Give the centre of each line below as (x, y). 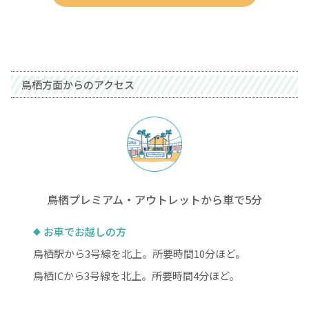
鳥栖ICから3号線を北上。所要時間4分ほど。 (136, 275)
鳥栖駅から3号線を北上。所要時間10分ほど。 (139, 253)
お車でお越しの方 (85, 231)
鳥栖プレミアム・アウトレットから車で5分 (154, 199)
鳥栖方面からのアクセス (78, 84)
